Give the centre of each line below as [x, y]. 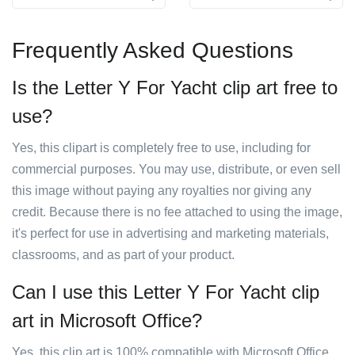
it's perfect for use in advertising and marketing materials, [170, 233]
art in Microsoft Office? [107, 321]
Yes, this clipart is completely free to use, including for [161, 148]
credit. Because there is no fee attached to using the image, [177, 212]
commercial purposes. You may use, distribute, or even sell [176, 169]
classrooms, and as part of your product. [123, 255]
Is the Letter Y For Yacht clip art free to [175, 88]
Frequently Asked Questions [153, 50]
